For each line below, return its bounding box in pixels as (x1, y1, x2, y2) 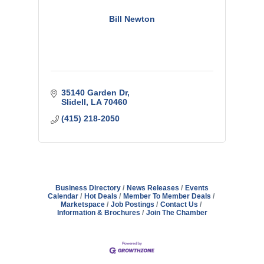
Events (185, 183, 209, 192)
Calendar (47, 192, 78, 200)
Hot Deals (84, 192, 117, 200)
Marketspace (60, 200, 105, 209)
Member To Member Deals (123, 192, 211, 200)
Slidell (61, 97, 86, 107)
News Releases (127, 183, 179, 192)
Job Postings (110, 200, 154, 209)
